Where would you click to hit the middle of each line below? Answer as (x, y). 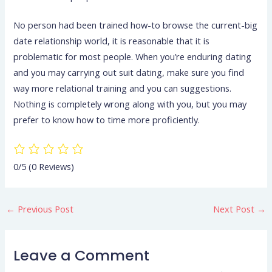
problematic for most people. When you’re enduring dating (133, 56)
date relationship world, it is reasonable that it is (112, 40)
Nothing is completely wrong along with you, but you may (130, 104)
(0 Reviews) (52, 167)
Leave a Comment (82, 255)
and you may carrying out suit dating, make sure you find (129, 72)
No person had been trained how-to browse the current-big (136, 25)
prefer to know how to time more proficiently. (107, 119)
